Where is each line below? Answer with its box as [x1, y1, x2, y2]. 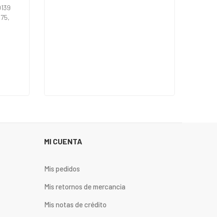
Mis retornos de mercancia [44, 182, 125, 191]
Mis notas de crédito [44, 200, 107, 209]
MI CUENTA [44, 136, 82, 146]
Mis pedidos [44, 164, 80, 173]
